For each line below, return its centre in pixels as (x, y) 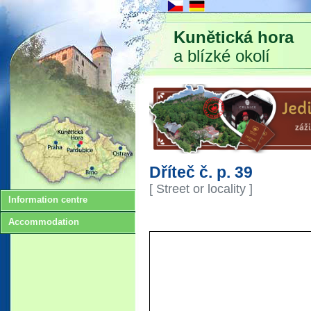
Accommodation (44, 222)
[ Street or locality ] (201, 188)
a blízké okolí (222, 56)
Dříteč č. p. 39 (201, 172)
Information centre (48, 200)
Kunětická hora (234, 37)
